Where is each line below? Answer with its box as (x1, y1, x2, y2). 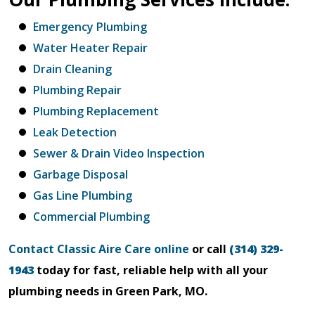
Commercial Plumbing (33, 209, 150, 224)
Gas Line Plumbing (33, 188, 132, 203)
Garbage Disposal (33, 167, 128, 182)
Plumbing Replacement (33, 103, 159, 119)
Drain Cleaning (33, 61, 112, 77)
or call (189, 241, 229, 257)
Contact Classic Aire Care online (8, 241, 189, 257)
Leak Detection (33, 124, 117, 140)
